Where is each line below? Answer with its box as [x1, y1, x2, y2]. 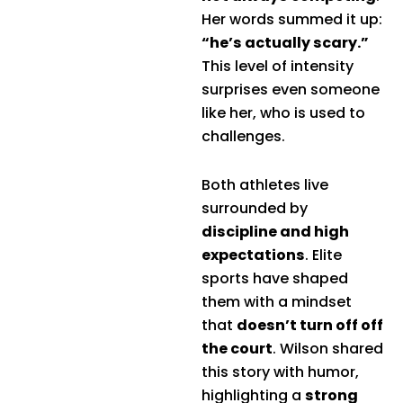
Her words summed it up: [201, 8, 382, 30]
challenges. [201, 125, 285, 147]
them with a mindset [201, 291, 352, 312]
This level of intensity [201, 55, 354, 76]
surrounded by [201, 197, 308, 219]
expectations [201, 244, 305, 265]
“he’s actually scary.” [201, 31, 369, 53]
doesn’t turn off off [237, 314, 383, 336]
